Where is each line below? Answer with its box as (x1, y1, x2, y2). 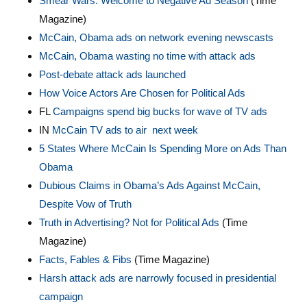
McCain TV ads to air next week (51, 124, 198, 136)
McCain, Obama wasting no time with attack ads (38, 50, 256, 62)
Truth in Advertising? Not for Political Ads (38, 217, 219, 228)
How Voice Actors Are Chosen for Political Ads (38, 87, 245, 99)
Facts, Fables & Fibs (38, 254, 132, 265)
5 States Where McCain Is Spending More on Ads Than (38, 143, 286, 154)
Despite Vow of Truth (38, 198, 132, 210)
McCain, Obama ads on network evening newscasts (38, 32, 273, 43)
